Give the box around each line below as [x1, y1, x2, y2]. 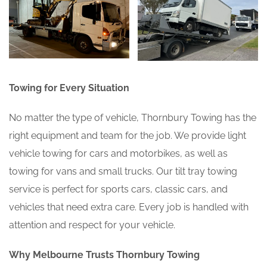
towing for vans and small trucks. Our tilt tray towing [9, 165, 237, 177]
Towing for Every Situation [9, 82, 129, 94]
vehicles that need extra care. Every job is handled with [9, 201, 249, 213]
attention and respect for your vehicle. [9, 219, 175, 231]
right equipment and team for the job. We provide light [9, 129, 246, 141]
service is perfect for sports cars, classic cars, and [9, 183, 228, 195]
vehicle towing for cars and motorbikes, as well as [9, 147, 228, 159]
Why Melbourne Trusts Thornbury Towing [9, 249, 200, 260]
